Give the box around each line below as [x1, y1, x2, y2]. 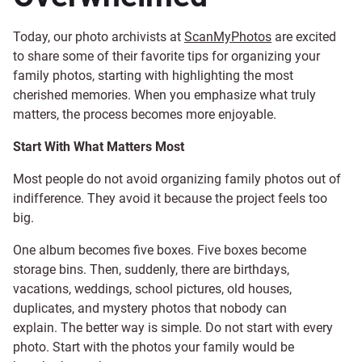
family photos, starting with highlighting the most [13, 68, 293, 83]
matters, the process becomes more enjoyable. [13, 107, 280, 122]
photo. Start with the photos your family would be [13, 339, 294, 355]
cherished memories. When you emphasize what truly [13, 87, 316, 103]
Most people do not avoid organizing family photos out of [13, 171, 341, 187]
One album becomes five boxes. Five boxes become [13, 242, 306, 258]
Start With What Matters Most [13, 139, 184, 154]
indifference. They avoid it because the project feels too [13, 191, 327, 206]
